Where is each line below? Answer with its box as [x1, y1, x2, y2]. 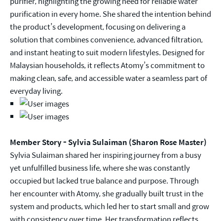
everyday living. [10, 85, 63, 97]
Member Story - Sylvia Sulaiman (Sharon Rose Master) [10, 136, 207, 148]
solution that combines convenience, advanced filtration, [10, 34, 203, 45]
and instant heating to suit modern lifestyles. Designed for [10, 46, 205, 58]
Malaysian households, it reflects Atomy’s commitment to [10, 59, 205, 71]
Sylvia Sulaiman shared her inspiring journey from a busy [10, 149, 201, 161]
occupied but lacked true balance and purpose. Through [10, 175, 199, 186]
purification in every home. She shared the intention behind [10, 8, 211, 20]
